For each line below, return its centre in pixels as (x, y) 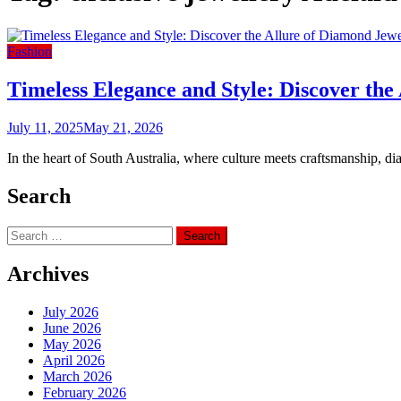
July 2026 (71, 312)
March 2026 (77, 377)
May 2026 (72, 345)
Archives (48, 274)
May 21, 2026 (123, 127)
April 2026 (74, 361)
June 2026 (72, 328)
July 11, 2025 (45, 127)
